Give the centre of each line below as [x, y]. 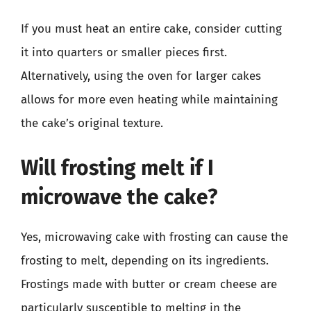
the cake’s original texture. [92, 123]
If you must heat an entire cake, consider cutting [151, 29]
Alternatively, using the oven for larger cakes [141, 76]
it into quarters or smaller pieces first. [124, 52]
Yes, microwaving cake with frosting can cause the [154, 237]
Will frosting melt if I [117, 168]
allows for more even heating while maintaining [149, 100]
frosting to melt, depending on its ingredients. [145, 260]
